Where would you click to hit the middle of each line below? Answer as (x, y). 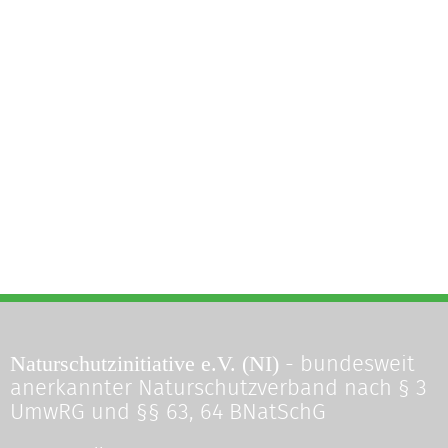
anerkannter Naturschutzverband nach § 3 (218, 387)
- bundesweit (347, 363)
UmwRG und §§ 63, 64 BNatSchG (168, 411)
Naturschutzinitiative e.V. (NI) (144, 363)
